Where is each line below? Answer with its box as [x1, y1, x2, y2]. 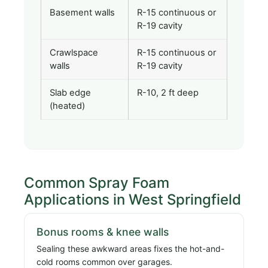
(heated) [50, 100, 85, 112]
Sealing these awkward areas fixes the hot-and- [36, 243, 224, 254]
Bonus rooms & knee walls [36, 225, 169, 238]
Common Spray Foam [24, 174, 169, 192]
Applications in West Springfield [24, 191, 241, 209]
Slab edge [50, 87, 91, 99]
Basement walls [50, 7, 115, 19]
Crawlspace [50, 47, 98, 59]
